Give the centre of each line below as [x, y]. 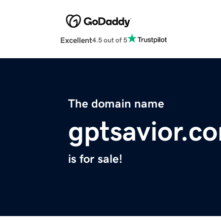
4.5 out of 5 [110, 40]
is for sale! [95, 159]
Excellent [76, 40]
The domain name [116, 104]
